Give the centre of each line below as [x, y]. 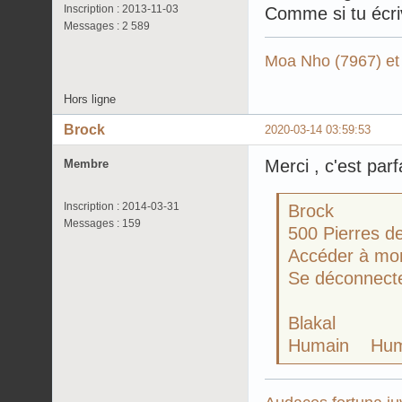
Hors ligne [90, 100]
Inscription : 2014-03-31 [122, 207]
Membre [86, 164]
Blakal [311, 323]
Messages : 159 [102, 224]
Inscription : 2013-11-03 [121, 9]
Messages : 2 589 [107, 26]
